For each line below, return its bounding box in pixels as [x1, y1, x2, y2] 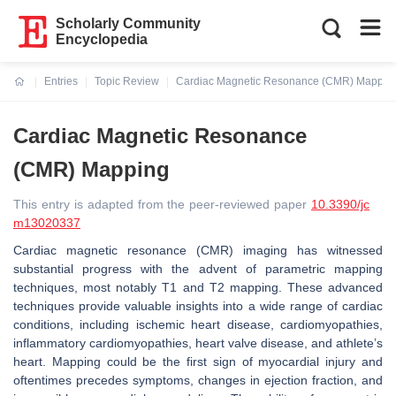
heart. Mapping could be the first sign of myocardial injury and [13, 354, 383, 369]
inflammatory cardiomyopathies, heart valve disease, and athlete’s [13, 336, 383, 350]
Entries [44, 75, 78, 88]
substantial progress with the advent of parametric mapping [13, 262, 383, 276]
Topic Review [95, 75, 159, 88]
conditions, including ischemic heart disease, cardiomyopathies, [13, 317, 383, 331]
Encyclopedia [56, 32, 148, 47]
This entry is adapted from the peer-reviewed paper [13, 197, 311, 211]
